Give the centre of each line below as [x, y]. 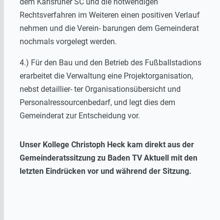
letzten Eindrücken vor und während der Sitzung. [106, 171]
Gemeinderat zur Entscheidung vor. [80, 115]
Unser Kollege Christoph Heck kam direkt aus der [107, 144]
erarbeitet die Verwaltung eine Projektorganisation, [106, 76]
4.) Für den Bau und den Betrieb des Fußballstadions [110, 62]
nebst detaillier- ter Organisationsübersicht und [100, 89]
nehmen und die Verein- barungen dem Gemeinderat [109, 28]
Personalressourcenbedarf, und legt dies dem [97, 102]
